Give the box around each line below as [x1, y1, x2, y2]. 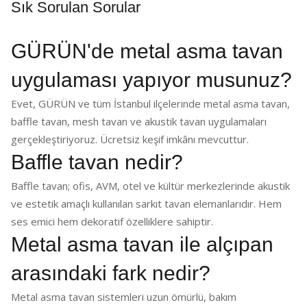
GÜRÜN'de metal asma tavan [11, 40, 283, 62]
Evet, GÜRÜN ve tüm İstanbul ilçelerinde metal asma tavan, [11, 97, 290, 110]
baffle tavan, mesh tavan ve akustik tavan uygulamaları [11, 114, 267, 128]
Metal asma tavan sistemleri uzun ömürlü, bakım [11, 290, 236, 304]
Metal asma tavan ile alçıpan [11, 233, 273, 256]
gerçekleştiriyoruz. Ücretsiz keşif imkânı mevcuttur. [11, 132, 249, 146]
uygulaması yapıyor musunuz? [11, 69, 292, 91]
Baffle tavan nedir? [11, 151, 183, 173]
